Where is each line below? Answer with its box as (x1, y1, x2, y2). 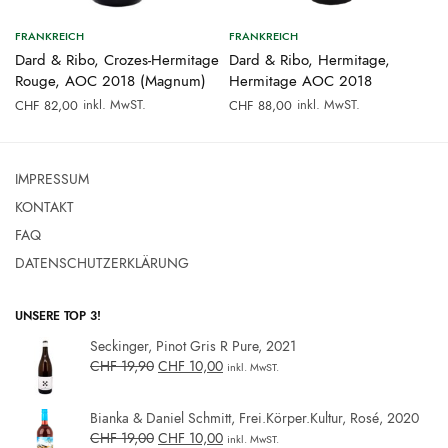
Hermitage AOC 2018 (229, 69, 372, 92)
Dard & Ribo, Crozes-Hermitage (15, 48, 219, 71)
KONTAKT (15, 197, 74, 218)
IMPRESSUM (15, 169, 89, 190)
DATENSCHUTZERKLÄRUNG (15, 253, 189, 274)
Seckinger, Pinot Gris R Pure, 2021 (90, 336, 296, 357)
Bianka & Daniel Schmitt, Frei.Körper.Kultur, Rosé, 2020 (90, 408, 419, 429)
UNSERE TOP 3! (15, 307, 101, 326)
